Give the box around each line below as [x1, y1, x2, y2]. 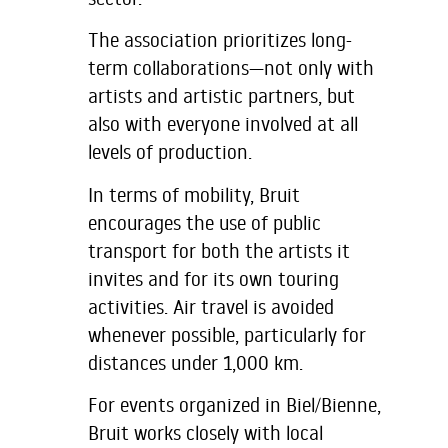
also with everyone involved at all [88, 111, 358, 137]
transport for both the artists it [88, 237, 350, 263]
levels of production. [88, 139, 252, 165]
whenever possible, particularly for [88, 321, 366, 347]
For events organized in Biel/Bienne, [88, 392, 381, 418]
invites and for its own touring [88, 265, 339, 291]
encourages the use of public [88, 209, 321, 235]
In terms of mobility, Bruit [88, 181, 300, 207]
